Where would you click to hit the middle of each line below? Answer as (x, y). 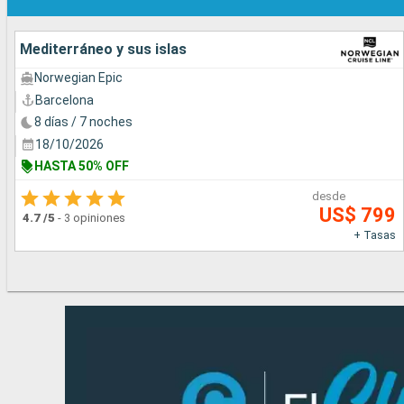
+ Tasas (375, 234)
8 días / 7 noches (83, 122)
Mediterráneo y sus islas (103, 50)
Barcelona (64, 100)
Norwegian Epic (78, 78)
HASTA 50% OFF (82, 166)
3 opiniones (95, 217)
